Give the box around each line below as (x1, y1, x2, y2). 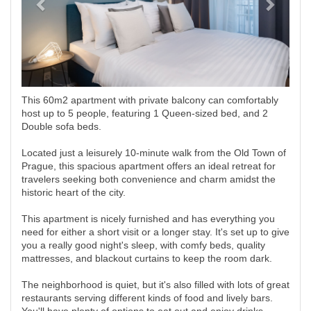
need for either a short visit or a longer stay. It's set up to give (22, 226, 289, 237)
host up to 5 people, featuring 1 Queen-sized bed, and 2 (22, 108, 268, 119)
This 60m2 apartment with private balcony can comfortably (22, 94, 278, 106)
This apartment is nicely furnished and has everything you (22, 213, 275, 224)
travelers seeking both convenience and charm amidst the (22, 174, 276, 185)
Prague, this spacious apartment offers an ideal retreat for (22, 160, 276, 171)
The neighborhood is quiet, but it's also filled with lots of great (22, 279, 289, 290)
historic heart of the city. (22, 187, 126, 198)
